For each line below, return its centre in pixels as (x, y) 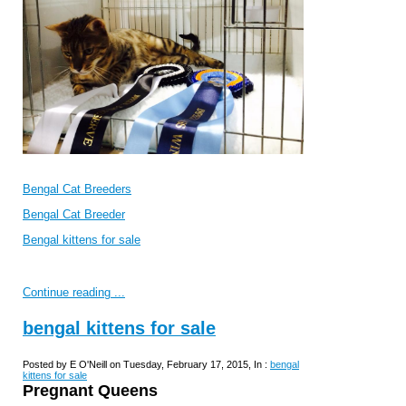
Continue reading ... (74, 292)
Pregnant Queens (90, 391)
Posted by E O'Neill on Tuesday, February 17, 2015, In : (146, 365)
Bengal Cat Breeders (77, 188)
